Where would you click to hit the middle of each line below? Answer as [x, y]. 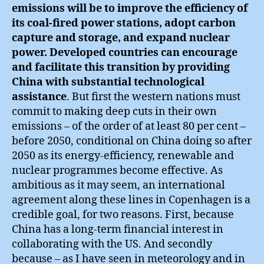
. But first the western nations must [154, 97]
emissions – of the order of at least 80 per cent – [129, 126]
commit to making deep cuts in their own [114, 111]
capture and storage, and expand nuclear [121, 38]
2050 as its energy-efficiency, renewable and [123, 156]
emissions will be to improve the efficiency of [130, 8]
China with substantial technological [108, 82]
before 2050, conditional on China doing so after [132, 141]
